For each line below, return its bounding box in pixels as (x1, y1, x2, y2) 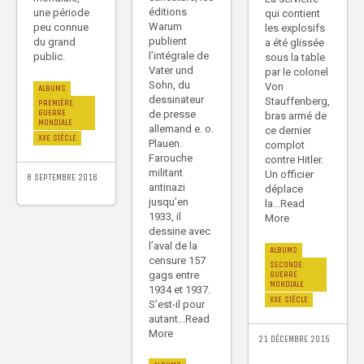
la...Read (265, 197, 305, 210)
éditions (149, 6, 187, 19)
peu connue (33, 21, 89, 34)
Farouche (149, 152, 193, 165)
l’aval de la (149, 240, 197, 253)
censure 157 (149, 254, 206, 267)
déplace (265, 183, 303, 196)
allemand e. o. (149, 123, 214, 136)
